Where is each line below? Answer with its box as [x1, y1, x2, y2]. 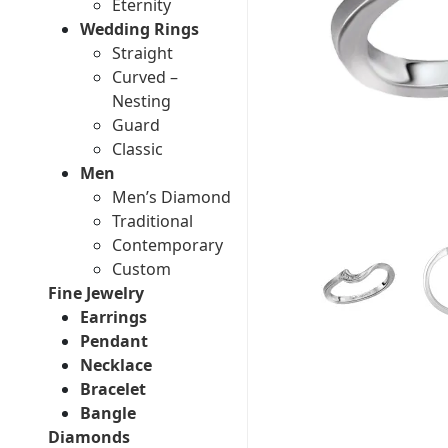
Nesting [112, 90, 171, 112]
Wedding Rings [80, 18, 199, 40]
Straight [112, 42, 173, 64]
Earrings [80, 306, 147, 328]
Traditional [112, 210, 193, 232]
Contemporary [112, 234, 223, 256]
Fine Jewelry [48, 282, 144, 304]
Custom [112, 258, 171, 280]
